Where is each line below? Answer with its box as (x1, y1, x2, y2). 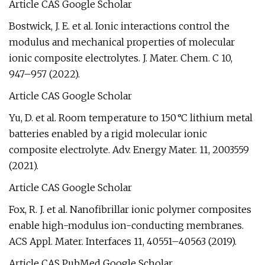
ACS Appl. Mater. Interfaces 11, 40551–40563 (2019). (9, 235, 237, 247)
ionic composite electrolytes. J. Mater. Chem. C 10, (9, 52, 232, 64)
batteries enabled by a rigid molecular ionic (9, 128, 207, 140)
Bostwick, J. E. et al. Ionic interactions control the (9, 20, 230, 32)
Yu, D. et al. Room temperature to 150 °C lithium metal (9, 112, 253, 124)
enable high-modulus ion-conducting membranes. (9, 219, 244, 231)
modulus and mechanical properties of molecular (9, 36, 235, 48)
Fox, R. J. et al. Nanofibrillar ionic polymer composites (9, 203, 251, 215)
